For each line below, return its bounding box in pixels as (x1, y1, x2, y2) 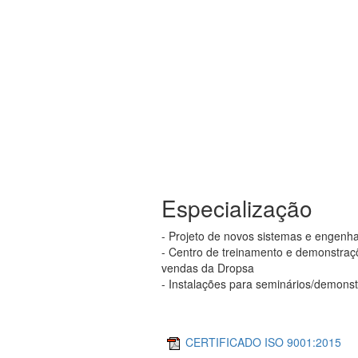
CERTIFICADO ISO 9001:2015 (185, 333, 341, 350)
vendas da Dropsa (161, 260, 254, 276)
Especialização (161, 192, 312, 224)
